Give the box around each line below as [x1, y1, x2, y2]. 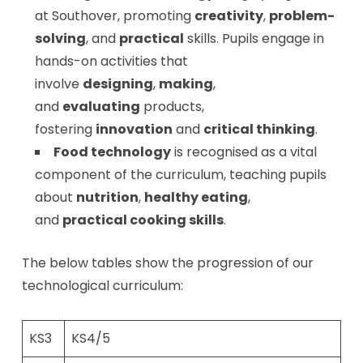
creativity [194, 6, 263, 25]
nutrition [75, 188, 139, 207]
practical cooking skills [62, 211, 224, 229]
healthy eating [143, 188, 248, 207]
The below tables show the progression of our [21, 254, 314, 272]
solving [34, 29, 86, 48]
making [158, 75, 213, 93]
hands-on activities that [34, 52, 188, 70]
